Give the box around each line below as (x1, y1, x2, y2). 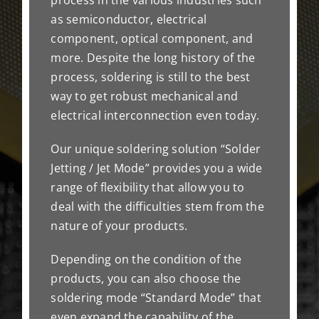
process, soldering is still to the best (51, 68, 251, 85)
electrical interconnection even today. (51, 107, 260, 123)
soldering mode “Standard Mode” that (51, 289, 261, 305)
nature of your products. (51, 217, 188, 234)
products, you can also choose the (51, 270, 241, 286)
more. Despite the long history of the (51, 49, 256, 66)
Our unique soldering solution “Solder (51, 140, 261, 157)
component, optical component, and (51, 30, 253, 46)
